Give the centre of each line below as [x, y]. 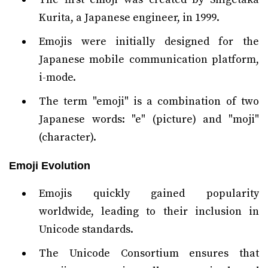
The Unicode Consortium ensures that [149, 253]
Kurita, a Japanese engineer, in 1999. [129, 18]
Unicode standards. [86, 229]
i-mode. [57, 77]
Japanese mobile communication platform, [149, 60]
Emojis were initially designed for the [149, 42]
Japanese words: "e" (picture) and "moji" [149, 119]
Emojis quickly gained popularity [149, 194]
